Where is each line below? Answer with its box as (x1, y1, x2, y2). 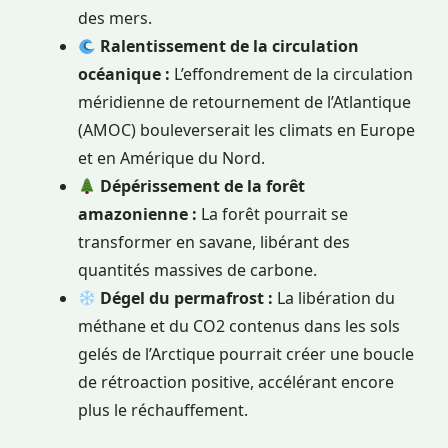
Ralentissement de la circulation (100, 35, 360, 58)
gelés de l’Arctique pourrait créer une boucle (78, 343, 414, 366)
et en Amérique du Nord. (78, 147, 265, 170)
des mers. (78, 7, 152, 30)
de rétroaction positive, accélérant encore (78, 371, 394, 394)
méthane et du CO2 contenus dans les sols (78, 315, 400, 338)
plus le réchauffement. (78, 399, 248, 422)
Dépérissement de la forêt (100, 175, 306, 198)
